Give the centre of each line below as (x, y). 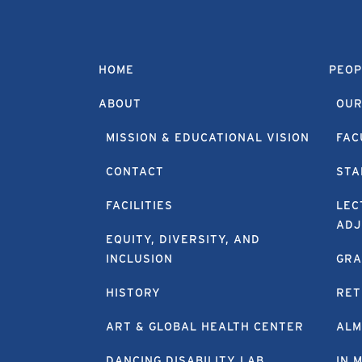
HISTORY (133, 292)
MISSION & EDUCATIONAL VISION (207, 137)
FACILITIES (139, 205)
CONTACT (135, 171)
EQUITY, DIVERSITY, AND (183, 239)
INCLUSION (139, 258)
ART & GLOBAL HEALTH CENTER (204, 326)
